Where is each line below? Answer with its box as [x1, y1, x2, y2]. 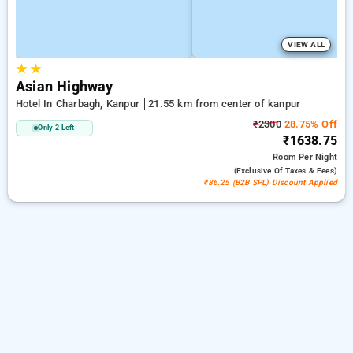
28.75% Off [281, 118, 337, 130]
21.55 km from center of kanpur [148, 98, 301, 110]
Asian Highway [16, 79, 113, 95]
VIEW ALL [288, 40, 325, 49]
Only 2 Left [38, 124, 75, 132]
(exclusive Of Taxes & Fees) [233, 166, 337, 175]
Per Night [299, 152, 337, 162]
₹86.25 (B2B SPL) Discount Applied [203, 178, 337, 187]
